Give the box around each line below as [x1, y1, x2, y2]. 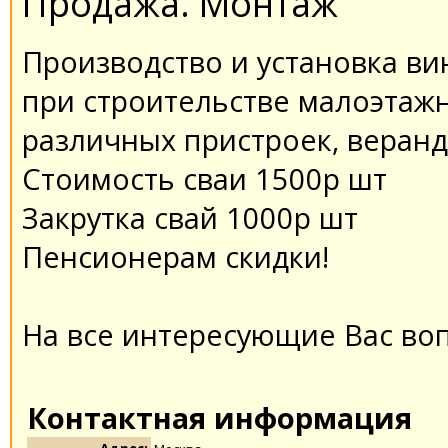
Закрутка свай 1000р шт [22, 197, 358, 237]
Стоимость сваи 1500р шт [22, 158, 387, 198]
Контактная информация [27, 397, 412, 437]
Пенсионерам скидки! [22, 236, 329, 276]
